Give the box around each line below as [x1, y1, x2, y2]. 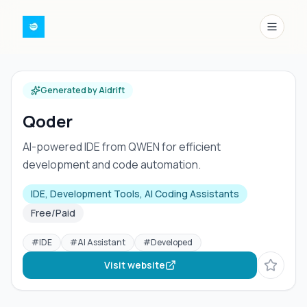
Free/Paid [31, 206, 75, 219]
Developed [151, 236, 193, 248]
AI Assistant [77, 236, 125, 248]
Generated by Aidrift [40, 84, 125, 96]
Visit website [103, 258, 165, 271]
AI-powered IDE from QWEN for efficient [23, 139, 221, 154]
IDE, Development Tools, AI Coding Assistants [31, 187, 239, 200]
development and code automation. [23, 157, 201, 172]
